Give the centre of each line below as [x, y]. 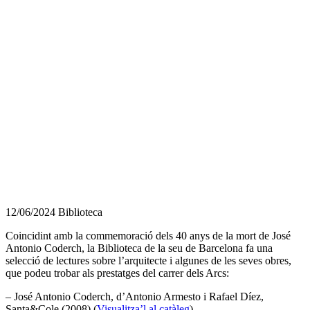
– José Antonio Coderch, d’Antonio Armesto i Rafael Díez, [135, 296]
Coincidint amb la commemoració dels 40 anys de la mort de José [148, 235]
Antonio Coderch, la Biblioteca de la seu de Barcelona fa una [139, 248]
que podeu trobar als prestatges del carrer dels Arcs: [117, 273]
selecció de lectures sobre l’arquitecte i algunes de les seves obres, [148, 260]
